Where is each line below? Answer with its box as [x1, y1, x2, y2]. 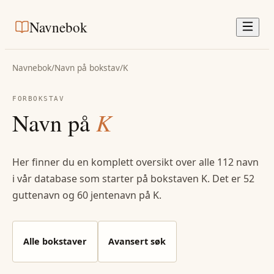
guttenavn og [12, 188, 77, 202]
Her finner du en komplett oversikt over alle [12, 155, 217, 169]
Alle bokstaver [23, 235, 87, 247]
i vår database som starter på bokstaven [12, 171, 201, 185]
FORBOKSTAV [12, 94, 65, 103]
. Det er [207, 171, 243, 185]
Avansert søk [108, 235, 166, 247]
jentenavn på [88, 188, 153, 202]
